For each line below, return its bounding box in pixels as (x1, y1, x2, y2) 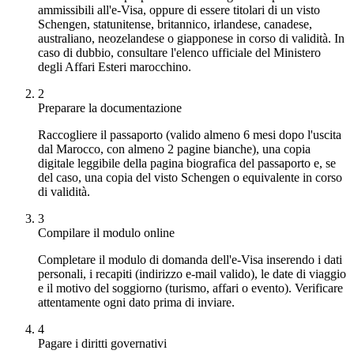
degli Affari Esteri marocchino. (38, 59, 191, 73)
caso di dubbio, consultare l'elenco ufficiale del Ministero (38, 45, 321, 59)
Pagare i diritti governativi (38, 336, 167, 350)
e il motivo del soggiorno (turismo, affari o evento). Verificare (38, 281, 343, 295)
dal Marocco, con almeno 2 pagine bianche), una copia (38, 141, 311, 156)
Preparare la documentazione (38, 100, 182, 115)
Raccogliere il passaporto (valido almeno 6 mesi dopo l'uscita (38, 127, 341, 141)
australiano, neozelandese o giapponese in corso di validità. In (38, 31, 345, 45)
